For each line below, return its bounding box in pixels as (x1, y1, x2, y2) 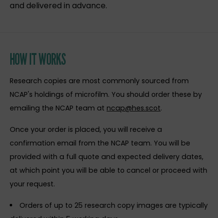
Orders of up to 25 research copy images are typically (19, 200, 208, 210)
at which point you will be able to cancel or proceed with (10, 165, 207, 175)
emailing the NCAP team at (10, 103, 107, 113)
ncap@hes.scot (107, 103, 161, 113)
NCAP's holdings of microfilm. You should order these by (10, 89, 202, 99)
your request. (10, 179, 59, 189)
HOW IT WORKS (10, 49, 66, 68)
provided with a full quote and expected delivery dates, (10, 151, 203, 162)
